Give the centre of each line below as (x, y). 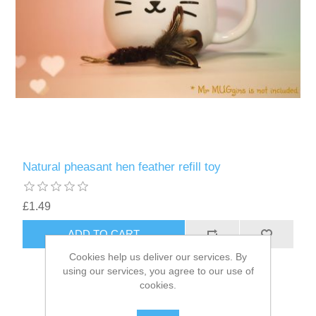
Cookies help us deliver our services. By (158, 257)
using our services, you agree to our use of (158, 271)
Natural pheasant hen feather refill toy (122, 166)
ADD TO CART (104, 234)
